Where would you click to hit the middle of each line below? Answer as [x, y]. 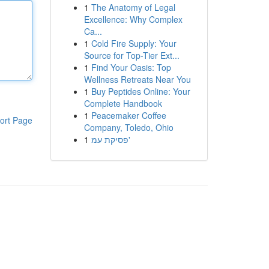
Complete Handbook [123, 103]
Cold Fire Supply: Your [134, 43]
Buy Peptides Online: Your [141, 91]
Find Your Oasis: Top [131, 67]
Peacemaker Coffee [128, 115]
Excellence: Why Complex [133, 19]
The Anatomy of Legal [133, 7]
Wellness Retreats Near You [137, 79]
